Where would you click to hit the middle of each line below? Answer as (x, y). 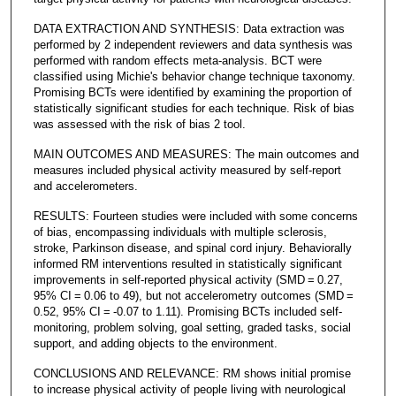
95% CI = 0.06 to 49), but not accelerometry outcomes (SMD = (194, 295)
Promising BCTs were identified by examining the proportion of (192, 92)
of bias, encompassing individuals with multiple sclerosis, (180, 232)
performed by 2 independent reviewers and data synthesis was (193, 44)
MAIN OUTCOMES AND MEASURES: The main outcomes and (196, 154)
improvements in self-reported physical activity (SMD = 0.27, (188, 279)
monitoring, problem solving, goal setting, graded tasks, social (192, 327)
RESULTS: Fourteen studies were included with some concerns (195, 216)
